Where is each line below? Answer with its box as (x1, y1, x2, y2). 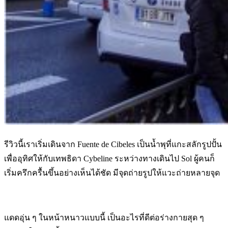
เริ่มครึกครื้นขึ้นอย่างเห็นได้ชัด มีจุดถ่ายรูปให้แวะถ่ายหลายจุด (4, 168, 220, 177)
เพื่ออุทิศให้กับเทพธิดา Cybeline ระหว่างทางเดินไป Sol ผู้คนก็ (4, 154, 215, 163)
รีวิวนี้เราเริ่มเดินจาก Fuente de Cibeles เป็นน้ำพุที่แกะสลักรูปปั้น (4, 139, 222, 149)
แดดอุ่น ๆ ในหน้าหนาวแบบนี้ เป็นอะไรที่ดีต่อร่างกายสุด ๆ (4, 213, 204, 222)
